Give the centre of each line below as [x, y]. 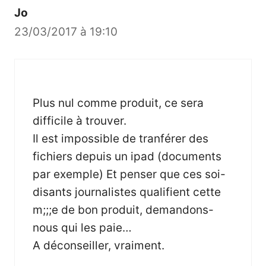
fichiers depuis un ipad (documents [127, 156]
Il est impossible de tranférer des [121, 138]
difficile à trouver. [80, 121]
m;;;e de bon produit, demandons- [123, 210]
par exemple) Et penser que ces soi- [129, 174]
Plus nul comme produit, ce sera [118, 103]
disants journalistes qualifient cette [127, 192]
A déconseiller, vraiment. [99, 245]
